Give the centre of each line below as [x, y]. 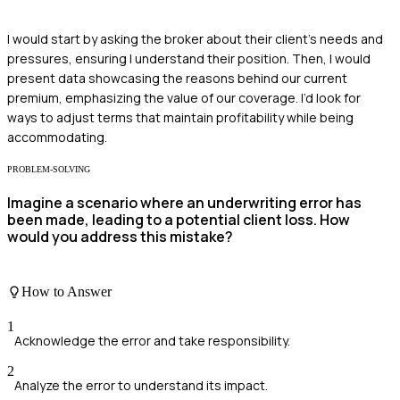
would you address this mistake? [120, 237]
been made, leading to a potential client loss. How [179, 220]
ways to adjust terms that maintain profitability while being [180, 117]
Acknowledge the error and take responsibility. [152, 340]
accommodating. [57, 137]
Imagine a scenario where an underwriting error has [184, 203]
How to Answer [67, 291]
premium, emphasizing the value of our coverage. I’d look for [184, 97]
